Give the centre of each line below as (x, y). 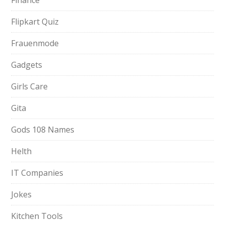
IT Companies (37, 173)
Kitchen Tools (37, 216)
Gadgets (27, 65)
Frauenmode (35, 43)
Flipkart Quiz (35, 22)
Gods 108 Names (43, 130)
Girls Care (30, 86)
